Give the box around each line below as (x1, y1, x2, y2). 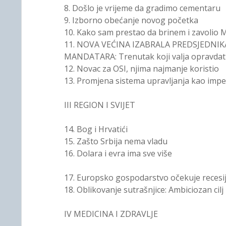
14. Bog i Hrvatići (64, 124, 128, 135)
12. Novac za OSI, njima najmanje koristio (64, 63, 219, 74)
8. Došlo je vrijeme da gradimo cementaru (64, 3, 220, 14)
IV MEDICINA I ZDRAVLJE (64, 208, 158, 219)
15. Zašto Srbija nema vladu (64, 136, 167, 147)
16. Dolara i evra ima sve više (64, 148, 172, 159)
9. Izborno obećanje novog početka (64, 15, 198, 26)
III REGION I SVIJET (64, 99, 135, 110)
